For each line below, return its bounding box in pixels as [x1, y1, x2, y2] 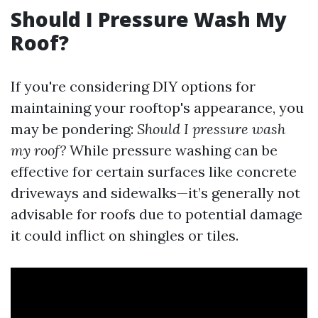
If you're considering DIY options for [11, 77, 256, 95]
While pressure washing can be [66, 141, 278, 159]
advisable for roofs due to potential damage [11, 205, 302, 223]
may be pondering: [11, 120, 137, 138]
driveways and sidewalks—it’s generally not [11, 184, 300, 202]
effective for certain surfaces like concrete [11, 163, 297, 180]
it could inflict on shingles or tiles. [11, 226, 238, 244]
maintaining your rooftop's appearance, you [11, 99, 304, 116]
